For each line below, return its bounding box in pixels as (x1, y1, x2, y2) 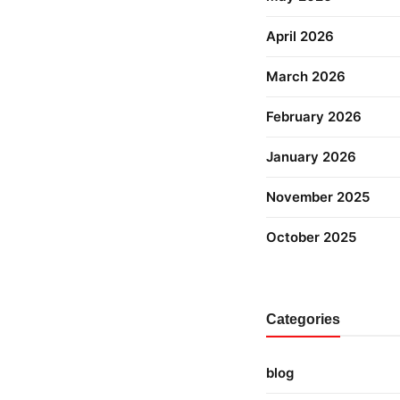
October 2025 (266, 229, 356, 246)
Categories (266, 312, 340, 327)
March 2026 (266, 68, 346, 85)
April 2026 (266, 28, 334, 45)
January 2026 (266, 148, 356, 165)
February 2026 (266, 108, 362, 125)
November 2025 (266, 188, 370, 205)
